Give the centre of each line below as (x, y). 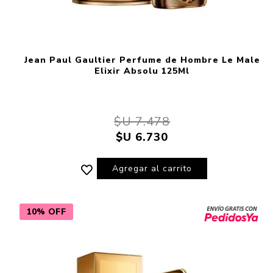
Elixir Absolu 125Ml (142, 71)
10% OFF (46, 211)
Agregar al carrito (152, 168)
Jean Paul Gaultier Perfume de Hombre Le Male (142, 60)
